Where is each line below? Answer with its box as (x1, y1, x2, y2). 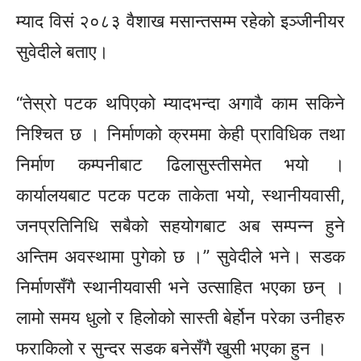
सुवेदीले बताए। (16, 41, 109, 63)
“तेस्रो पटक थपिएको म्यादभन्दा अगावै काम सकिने (16, 93, 345, 114)
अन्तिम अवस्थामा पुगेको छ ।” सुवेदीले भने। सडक (16, 246, 345, 268)
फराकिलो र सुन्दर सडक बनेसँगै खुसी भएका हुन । (16, 338, 327, 359)
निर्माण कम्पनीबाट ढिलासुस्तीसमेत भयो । (16, 154, 345, 176)
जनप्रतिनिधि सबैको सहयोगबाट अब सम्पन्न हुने (16, 215, 345, 237)
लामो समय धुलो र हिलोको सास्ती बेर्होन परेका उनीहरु (16, 307, 345, 329)
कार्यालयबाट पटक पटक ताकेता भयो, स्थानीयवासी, (16, 185, 345, 206)
